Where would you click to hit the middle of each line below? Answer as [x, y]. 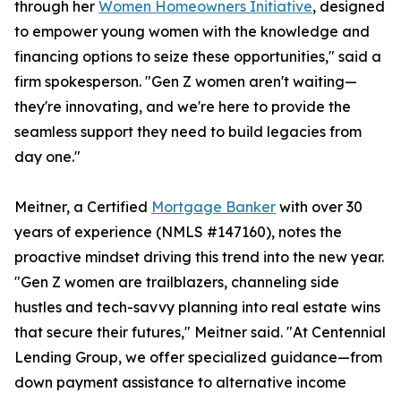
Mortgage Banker [213, 207]
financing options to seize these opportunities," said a [198, 57]
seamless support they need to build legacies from [188, 132]
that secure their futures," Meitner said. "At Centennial [200, 333]
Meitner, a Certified [83, 207]
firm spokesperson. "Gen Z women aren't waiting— [186, 82]
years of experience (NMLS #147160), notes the [178, 232]
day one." [47, 157]
